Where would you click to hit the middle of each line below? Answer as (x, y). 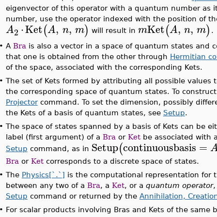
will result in (113, 30)
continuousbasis (159, 147)
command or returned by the (83, 196)
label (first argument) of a (54, 137)
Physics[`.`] (43, 175)
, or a (135, 185)
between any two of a (46, 185)
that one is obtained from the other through (88, 56)
